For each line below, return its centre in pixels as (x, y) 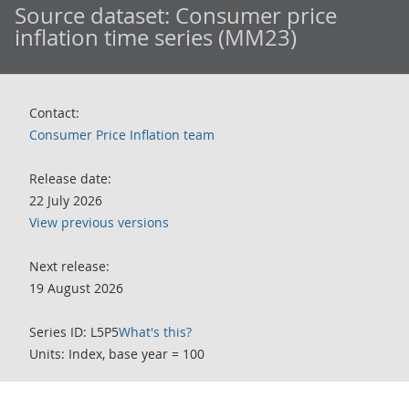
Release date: (70, 178)
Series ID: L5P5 (74, 332)
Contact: (54, 113)
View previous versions (99, 222)
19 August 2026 (76, 288)
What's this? (155, 332)
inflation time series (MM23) (156, 37)
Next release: (69, 266)
